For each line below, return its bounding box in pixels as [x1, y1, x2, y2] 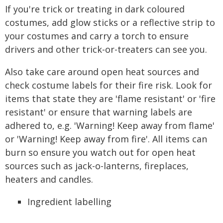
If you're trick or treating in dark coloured [5, 3, 185, 15]
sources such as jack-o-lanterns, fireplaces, [5, 160, 189, 172]
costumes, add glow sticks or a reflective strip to [5, 16, 215, 28]
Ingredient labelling [27, 196, 111, 208]
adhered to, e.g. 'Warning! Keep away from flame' [5, 119, 215, 131]
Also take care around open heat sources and [5, 66, 199, 78]
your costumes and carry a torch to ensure [5, 30, 189, 42]
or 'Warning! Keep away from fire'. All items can [5, 133, 207, 145]
